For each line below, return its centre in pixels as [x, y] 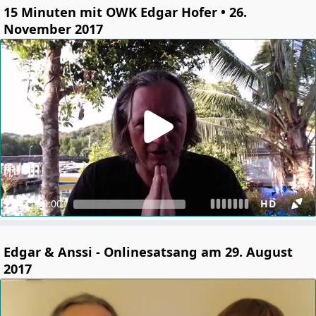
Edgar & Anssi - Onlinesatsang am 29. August [148, 252]
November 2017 [53, 29]
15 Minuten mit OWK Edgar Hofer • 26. [125, 12]
